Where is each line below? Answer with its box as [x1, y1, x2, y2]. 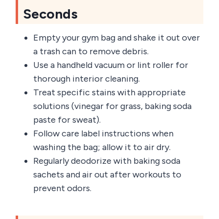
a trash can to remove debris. [33, 45, 149, 57]
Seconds [23, 5, 78, 22]
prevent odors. [33, 182, 91, 194]
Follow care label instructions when [33, 128, 174, 139]
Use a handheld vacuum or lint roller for [33, 59, 188, 70]
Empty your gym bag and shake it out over [33, 32, 200, 43]
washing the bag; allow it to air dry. [33, 141, 171, 153]
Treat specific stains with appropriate [33, 87, 186, 98]
